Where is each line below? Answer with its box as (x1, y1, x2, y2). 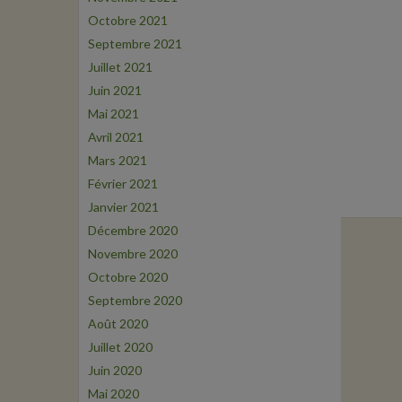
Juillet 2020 (88, 339, 153, 354)
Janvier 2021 (88, 199, 159, 214)
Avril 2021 (88, 129, 144, 144)
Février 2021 (88, 176, 158, 191)
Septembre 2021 (88, 36, 182, 51)
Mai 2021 (88, 106, 139, 121)
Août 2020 (88, 316, 148, 331)
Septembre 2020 (88, 293, 182, 308)
